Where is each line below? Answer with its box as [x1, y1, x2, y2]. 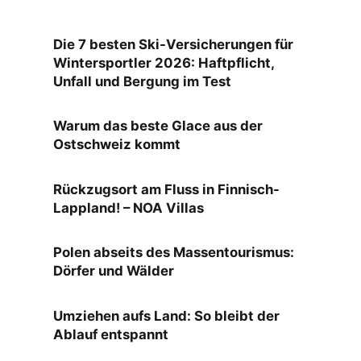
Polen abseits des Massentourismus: [53, 244, 294, 260]
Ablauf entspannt [53, 326, 168, 342]
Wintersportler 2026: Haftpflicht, [53, 54, 274, 71]
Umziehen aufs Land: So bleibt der [53, 307, 280, 324]
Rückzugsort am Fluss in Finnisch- [53, 180, 280, 197]
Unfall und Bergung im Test [53, 73, 231, 89]
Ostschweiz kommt [53, 136, 180, 152]
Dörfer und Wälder [53, 263, 174, 279]
